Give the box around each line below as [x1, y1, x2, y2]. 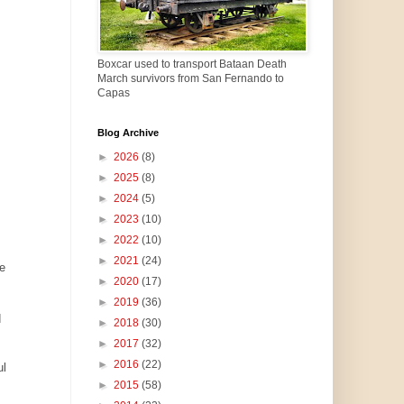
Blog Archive [96, 127, 159, 139]
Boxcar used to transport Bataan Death [96, 58, 287, 71]
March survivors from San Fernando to [96, 72, 284, 86]
